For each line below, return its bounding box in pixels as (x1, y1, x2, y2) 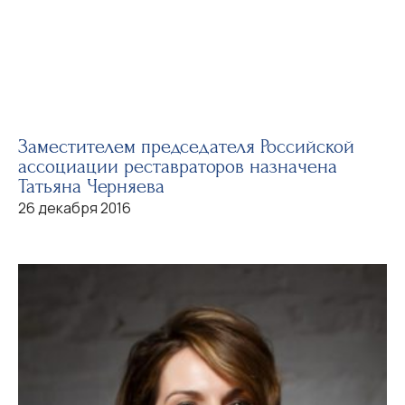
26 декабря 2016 (18, 197, 131, 218)
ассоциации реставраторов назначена (18, 155, 337, 178)
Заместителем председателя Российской (18, 135, 354, 158)
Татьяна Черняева (18, 174, 165, 198)
